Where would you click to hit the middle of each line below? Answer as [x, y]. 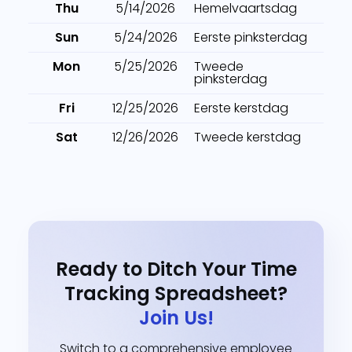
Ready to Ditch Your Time [176, 269]
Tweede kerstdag [247, 137]
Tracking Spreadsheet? [176, 293]
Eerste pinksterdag [251, 37]
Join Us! [176, 318]
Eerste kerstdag [241, 108]
